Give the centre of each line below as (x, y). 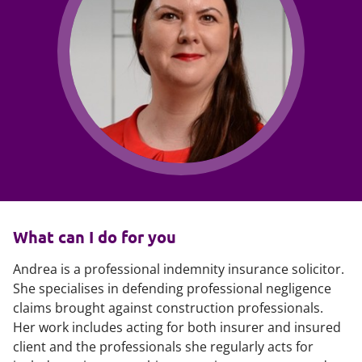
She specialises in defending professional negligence (172, 288)
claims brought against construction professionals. (168, 308)
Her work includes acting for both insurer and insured (177, 327)
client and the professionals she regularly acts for (163, 347)
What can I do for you (95, 237)
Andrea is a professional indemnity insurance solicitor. (179, 269)
